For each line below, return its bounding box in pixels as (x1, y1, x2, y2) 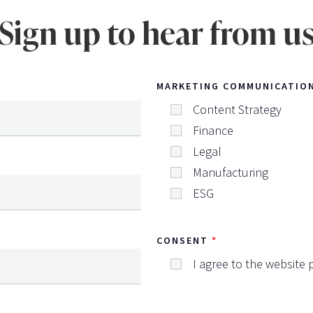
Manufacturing (193, 163, 269, 180)
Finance (193, 122, 234, 138)
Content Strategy (193, 101, 282, 117)
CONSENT (156, 233, 208, 247)
